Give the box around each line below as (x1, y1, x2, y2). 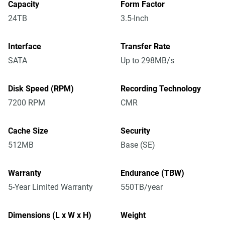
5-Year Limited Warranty (8, 182, 93, 192)
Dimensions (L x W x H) (8, 210, 91, 220)
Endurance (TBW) (121, 168, 184, 178)
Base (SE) (121, 140, 155, 150)
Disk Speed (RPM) (8, 84, 74, 93)
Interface (8, 42, 41, 51)
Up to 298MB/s (121, 56, 174, 65)
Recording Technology (121, 84, 201, 93)
